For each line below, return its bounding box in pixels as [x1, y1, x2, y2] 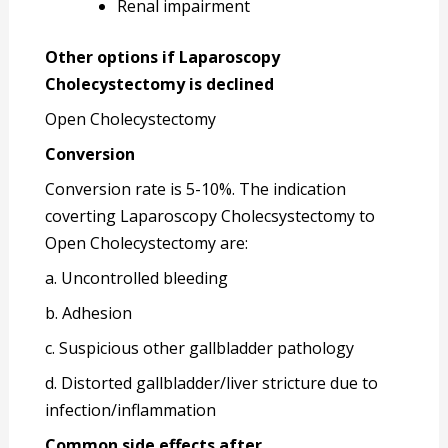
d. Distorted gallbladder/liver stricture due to [45, 372, 379, 395]
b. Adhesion [45, 302, 133, 325]
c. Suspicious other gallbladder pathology [45, 337, 355, 360]
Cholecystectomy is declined [45, 73, 275, 96]
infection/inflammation [45, 399, 217, 422]
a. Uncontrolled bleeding [45, 267, 229, 290]
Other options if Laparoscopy [45, 46, 281, 69]
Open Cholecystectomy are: [45, 232, 249, 255]
